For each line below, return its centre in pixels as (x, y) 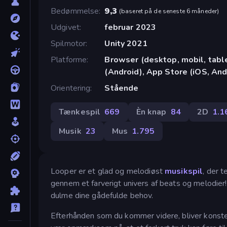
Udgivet (65, 27)
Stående (122, 88)
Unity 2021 (126, 43)
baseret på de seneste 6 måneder (169, 11)
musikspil (184, 171)
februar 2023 (130, 27)
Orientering (71, 88)
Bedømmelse (75, 11)
